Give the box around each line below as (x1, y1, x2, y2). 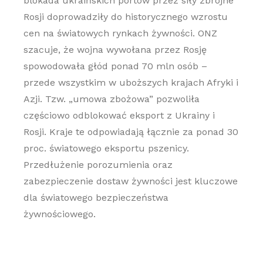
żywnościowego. (23, 208, 96, 220)
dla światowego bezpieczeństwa (23, 192, 168, 203)
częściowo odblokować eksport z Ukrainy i (23, 110, 215, 121)
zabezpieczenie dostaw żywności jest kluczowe (23, 176, 238, 187)
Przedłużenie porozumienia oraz (23, 159, 173, 170)
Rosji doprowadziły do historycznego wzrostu (23, 11, 228, 22)
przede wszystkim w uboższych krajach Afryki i (23, 77, 238, 88)
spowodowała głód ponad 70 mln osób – (23, 60, 207, 72)
